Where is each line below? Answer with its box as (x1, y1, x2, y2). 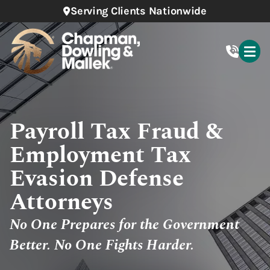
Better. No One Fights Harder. (10, 234, 194, 256)
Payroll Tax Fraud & (10, 115, 223, 149)
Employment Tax (10, 138, 191, 173)
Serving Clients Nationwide (71, 4, 207, 17)
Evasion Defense (10, 162, 184, 196)
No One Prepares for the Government (10, 214, 239, 236)
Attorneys (10, 185, 113, 220)
